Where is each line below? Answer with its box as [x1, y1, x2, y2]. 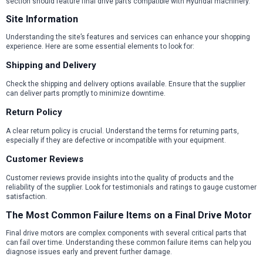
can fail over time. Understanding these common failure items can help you [6, 238, 251, 247]
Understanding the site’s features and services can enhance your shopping [6, 33, 250, 42]
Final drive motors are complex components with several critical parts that [6, 228, 247, 237]
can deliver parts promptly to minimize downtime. [6, 89, 166, 98]
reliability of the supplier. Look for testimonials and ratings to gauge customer [6, 183, 257, 192]
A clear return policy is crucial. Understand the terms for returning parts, [6, 127, 239, 136]
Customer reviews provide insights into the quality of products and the [6, 174, 234, 183]
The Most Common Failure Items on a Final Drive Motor [6, 209, 252, 221]
